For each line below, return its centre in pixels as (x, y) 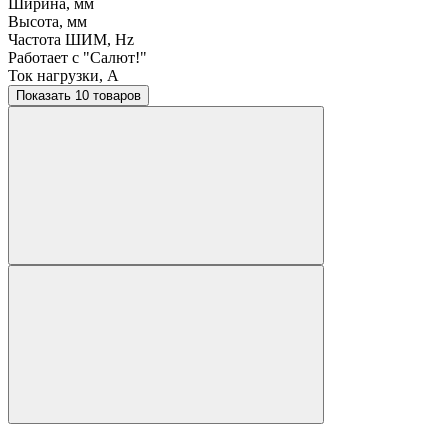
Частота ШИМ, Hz (71, 40)
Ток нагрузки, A (63, 76)
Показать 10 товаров (108, 96)
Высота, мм (47, 22)
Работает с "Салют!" (77, 58)
